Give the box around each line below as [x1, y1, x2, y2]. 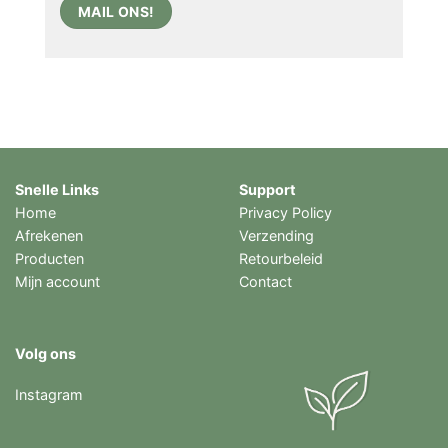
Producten [15, 249, 84, 267]
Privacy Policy [239, 203, 332, 221]
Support [239, 180, 296, 198]
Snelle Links [15, 180, 99, 198]
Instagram [15, 386, 83, 404]
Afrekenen [15, 226, 83, 244]
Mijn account [15, 272, 100, 290]
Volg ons [15, 344, 76, 362]
